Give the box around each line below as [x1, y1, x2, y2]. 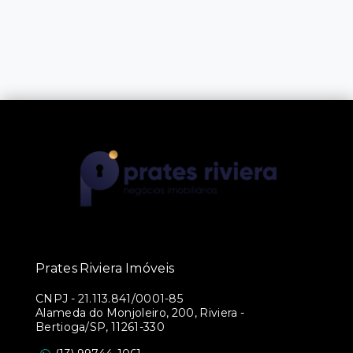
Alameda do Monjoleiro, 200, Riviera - [35, 306, 245, 320]
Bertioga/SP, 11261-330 [35, 320, 165, 334]
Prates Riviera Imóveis [35, 261, 175, 276]
